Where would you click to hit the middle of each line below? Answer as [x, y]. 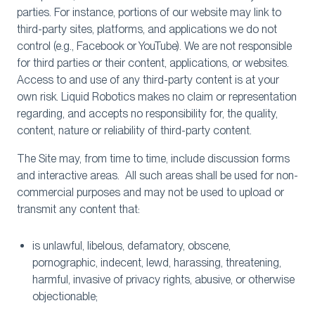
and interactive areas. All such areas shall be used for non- [157, 175]
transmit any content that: [78, 209]
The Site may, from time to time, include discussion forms [153, 159]
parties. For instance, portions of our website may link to [149, 12]
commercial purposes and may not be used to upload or [150, 192]
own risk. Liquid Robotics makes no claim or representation [157, 97]
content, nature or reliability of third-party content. [134, 130]
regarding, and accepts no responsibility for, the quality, [147, 114]
